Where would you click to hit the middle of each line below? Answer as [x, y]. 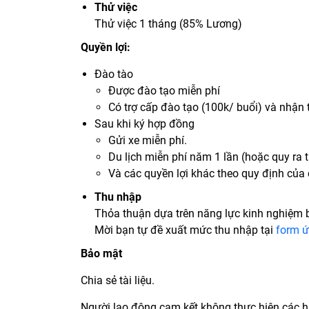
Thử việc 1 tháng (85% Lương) [168, 24]
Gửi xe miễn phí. [148, 141]
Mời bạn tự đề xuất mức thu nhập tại [185, 230]
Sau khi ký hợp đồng [144, 124]
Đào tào [114, 74]
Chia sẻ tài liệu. [118, 281]
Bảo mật [101, 254]
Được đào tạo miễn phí [164, 91]
